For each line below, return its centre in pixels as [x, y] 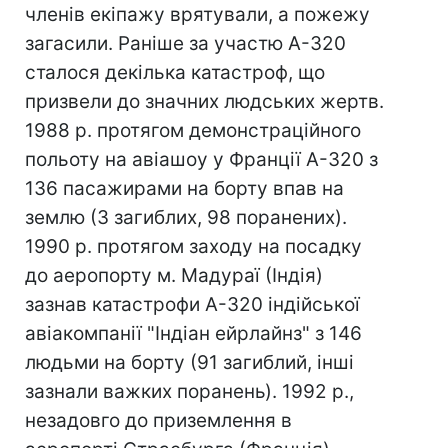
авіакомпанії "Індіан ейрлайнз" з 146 [193, 333]
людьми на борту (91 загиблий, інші [189, 362]
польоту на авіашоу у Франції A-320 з [201, 159]
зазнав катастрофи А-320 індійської [192, 304]
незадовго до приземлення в [158, 420]
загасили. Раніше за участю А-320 [185, 43]
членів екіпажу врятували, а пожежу [197, 14]
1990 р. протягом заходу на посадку [193, 246]
